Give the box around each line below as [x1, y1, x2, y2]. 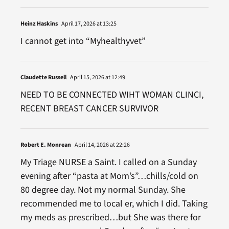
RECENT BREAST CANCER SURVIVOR [20, 102, 158, 115]
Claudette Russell [20, 73, 66, 82]
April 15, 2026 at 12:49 [68, 73, 125, 82]
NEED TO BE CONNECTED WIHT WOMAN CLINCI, [20, 88, 203, 101]
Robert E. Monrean [20, 141, 71, 149]
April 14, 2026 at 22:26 [73, 141, 130, 149]
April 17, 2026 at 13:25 [60, 19, 117, 28]
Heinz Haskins [20, 19, 58, 28]
